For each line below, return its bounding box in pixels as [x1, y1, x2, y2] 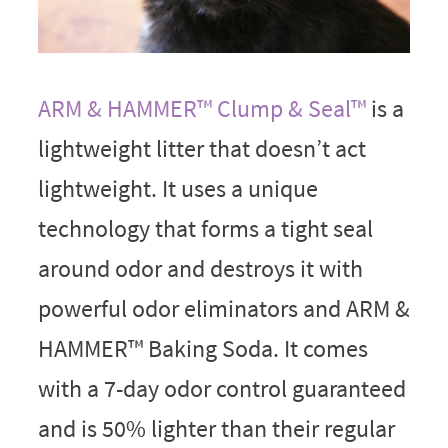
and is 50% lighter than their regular [37, 412, 395, 444]
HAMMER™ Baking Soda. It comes [37, 332, 368, 364]
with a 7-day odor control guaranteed [37, 372, 406, 404]
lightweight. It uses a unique [37, 172, 318, 204]
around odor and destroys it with [37, 252, 363, 284]
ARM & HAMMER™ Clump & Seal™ [37, 92, 366, 124]
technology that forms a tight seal [37, 212, 373, 244]
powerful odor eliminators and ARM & [37, 292, 410, 324]
